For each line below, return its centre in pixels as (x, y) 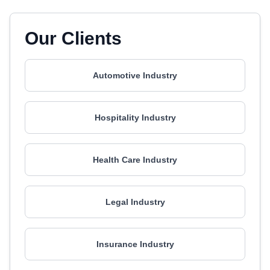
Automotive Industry (135, 75)
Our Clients (73, 38)
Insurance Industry (135, 244)
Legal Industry (135, 202)
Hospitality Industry (135, 118)
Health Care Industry (135, 160)
